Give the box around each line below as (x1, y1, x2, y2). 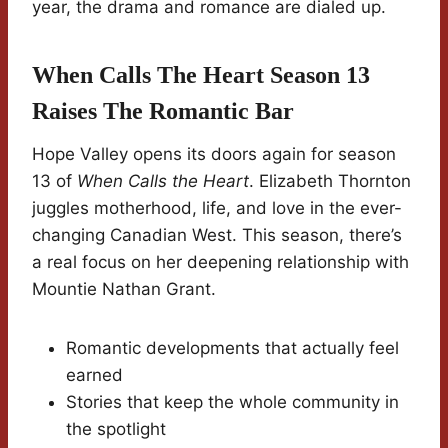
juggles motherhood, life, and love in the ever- (32, 198, 402, 219)
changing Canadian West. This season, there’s (32, 225, 402, 246)
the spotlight (66, 419, 166, 440)
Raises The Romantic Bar (32, 98, 294, 125)
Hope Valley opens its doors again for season (32, 144, 396, 165)
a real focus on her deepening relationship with (32, 252, 409, 273)
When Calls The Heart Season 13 (32, 62, 370, 89)
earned (66, 365, 123, 386)
